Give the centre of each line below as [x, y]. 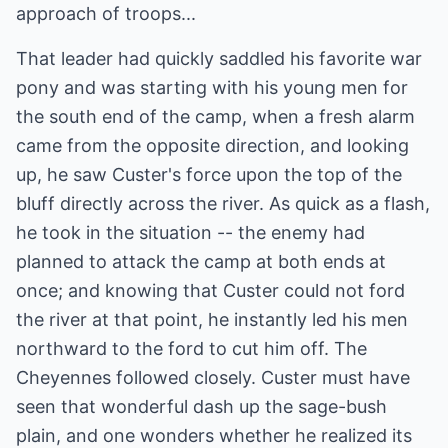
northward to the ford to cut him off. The [191, 348]
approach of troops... [106, 13]
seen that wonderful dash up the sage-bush [201, 406]
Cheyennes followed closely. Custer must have [213, 377]
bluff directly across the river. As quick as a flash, [223, 203]
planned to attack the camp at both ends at [201, 261]
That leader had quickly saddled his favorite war [219, 58]
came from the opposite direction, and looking [212, 145]
